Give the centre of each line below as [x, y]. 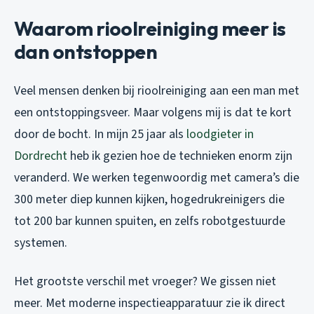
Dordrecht [41, 156]
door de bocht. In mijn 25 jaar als [100, 134]
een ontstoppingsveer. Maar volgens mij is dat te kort [153, 112]
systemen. [41, 243]
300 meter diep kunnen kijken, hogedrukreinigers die [149, 199]
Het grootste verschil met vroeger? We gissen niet [145, 281]
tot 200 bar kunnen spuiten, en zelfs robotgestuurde [150, 221]
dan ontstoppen [86, 51]
